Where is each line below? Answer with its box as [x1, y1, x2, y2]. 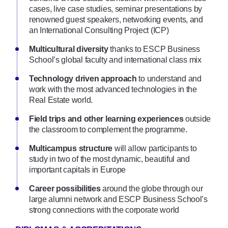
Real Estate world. [29, 95, 93, 104]
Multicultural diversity [29, 44, 108, 53]
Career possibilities [29, 184, 101, 193]
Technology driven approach [29, 74, 137, 83]
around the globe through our [100, 184, 203, 193]
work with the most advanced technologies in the [29, 84, 197, 94]
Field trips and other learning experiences [29, 114, 184, 123]
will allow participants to [112, 144, 197, 153]
